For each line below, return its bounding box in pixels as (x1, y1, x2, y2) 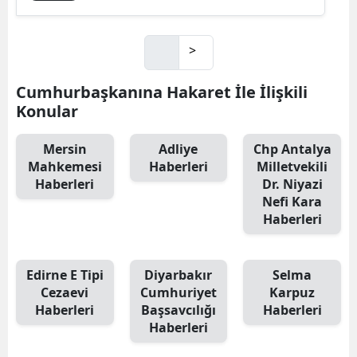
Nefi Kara (262, 192, 323, 210)
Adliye (159, 139, 198, 158)
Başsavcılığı (140, 300, 216, 319)
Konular (16, 100, 78, 122)
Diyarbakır (144, 265, 213, 284)
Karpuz (269, 283, 316, 301)
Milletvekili (257, 157, 328, 175)
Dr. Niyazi (261, 175, 323, 193)
